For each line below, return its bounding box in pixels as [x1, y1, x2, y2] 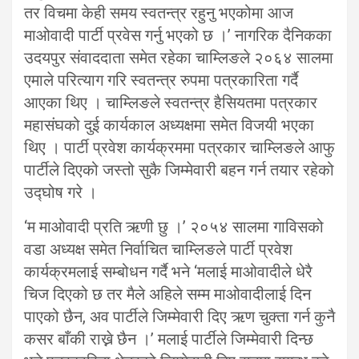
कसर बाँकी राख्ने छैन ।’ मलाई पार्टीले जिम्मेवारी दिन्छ [24, 329, 313, 349]
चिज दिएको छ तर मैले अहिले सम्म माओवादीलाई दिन [24, 284, 311, 304]
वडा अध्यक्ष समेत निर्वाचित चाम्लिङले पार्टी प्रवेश [24, 240, 292, 259]
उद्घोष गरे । [24, 183, 97, 202]
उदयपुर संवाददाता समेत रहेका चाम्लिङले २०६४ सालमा [24, 48, 333, 67]
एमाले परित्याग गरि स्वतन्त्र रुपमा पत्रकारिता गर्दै [24, 71, 298, 90]
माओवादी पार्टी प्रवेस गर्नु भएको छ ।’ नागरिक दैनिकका [24, 26, 332, 45]
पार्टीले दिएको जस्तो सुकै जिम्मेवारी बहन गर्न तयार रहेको [24, 160, 334, 179]
